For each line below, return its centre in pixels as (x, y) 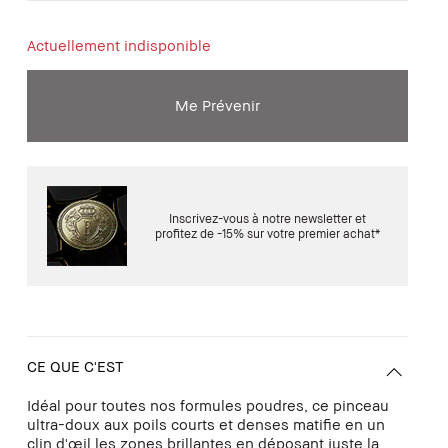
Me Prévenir (217, 104)
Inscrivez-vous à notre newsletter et (267, 218)
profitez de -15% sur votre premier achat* (267, 233)
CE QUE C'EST (75, 365)
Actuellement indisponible (118, 44)
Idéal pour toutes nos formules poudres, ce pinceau (207, 404)
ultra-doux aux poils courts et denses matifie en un (205, 423)
